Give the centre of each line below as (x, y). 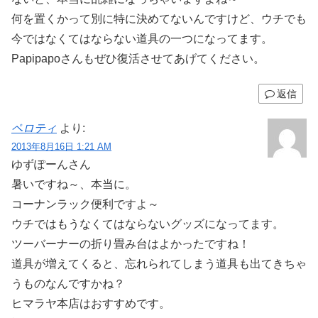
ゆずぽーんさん (51, 165)
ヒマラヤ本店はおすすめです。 (91, 304)
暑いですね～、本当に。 (74, 185)
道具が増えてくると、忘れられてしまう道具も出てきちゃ (159, 264)
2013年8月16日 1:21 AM (61, 147)
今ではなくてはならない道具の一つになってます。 (142, 39)
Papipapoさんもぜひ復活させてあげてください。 (138, 59)
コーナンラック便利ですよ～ (85, 204)
